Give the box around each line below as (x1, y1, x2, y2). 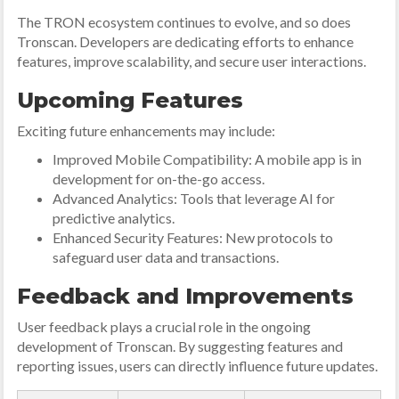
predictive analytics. (53, 209, 175, 226)
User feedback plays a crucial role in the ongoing (17, 318, 312, 335)
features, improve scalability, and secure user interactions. (17, 53, 367, 69)
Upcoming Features (17, 87, 244, 113)
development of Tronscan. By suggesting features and (17, 338, 344, 354)
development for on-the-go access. (53, 170, 265, 187)
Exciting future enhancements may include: (17, 122, 276, 139)
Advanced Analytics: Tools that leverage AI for (53, 190, 336, 207)
